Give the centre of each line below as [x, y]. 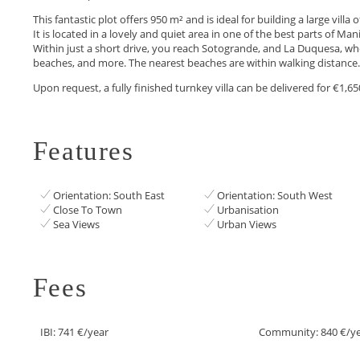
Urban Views [246, 224]
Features [83, 151]
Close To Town [88, 209]
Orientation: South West [274, 195]
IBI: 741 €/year [75, 332]
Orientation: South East [109, 195]
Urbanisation [247, 209]
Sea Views [77, 224]
